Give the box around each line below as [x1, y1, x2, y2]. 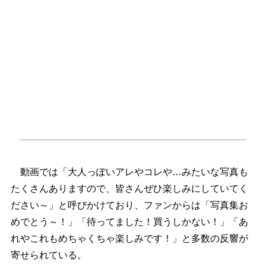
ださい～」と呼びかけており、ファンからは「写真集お [10, 200, 248, 211]
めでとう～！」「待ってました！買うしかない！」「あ [10, 217, 248, 227]
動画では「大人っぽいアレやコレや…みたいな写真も [10, 167, 248, 178]
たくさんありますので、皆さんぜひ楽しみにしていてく [10, 183, 248, 194]
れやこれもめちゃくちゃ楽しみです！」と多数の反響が [10, 233, 248, 244]
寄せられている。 [10, 250, 87, 261]
